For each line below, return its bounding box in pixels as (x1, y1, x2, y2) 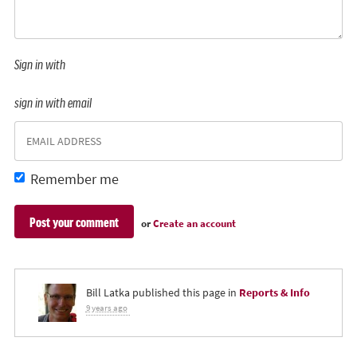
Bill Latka (85, 284, 130, 301)
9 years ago (85, 302, 127, 315)
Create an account (153, 217, 236, 231)
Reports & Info (238, 284, 310, 301)
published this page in (129, 284, 239, 301)
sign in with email (14, 94, 92, 109)
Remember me (30, 170, 119, 190)
